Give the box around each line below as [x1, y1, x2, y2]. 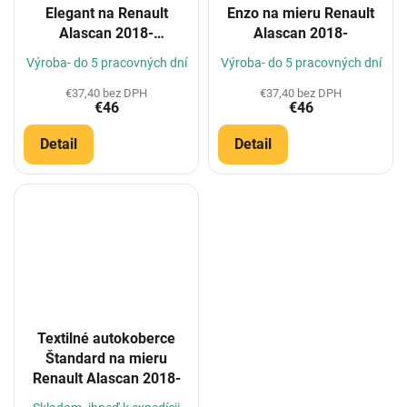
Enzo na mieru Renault [227, 5, 374, 23]
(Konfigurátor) [59, 45, 154, 63]
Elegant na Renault [45, 5, 168, 23]
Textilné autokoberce [37, 329, 175, 347]
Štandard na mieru [45, 349, 167, 367]
